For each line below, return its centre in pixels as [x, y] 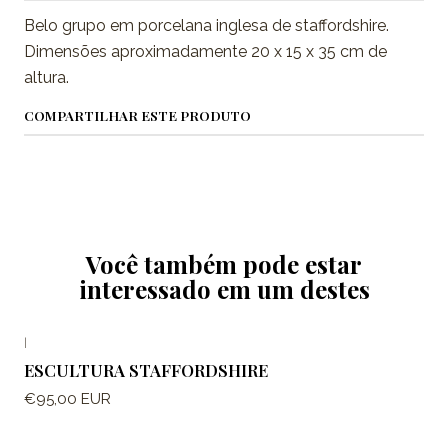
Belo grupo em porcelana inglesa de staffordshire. [206, 26]
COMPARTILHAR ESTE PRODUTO [137, 115]
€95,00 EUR [67, 398]
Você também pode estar [224, 264]
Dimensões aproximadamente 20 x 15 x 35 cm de [205, 52]
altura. [46, 78]
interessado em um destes [224, 289]
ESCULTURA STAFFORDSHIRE [146, 370]
